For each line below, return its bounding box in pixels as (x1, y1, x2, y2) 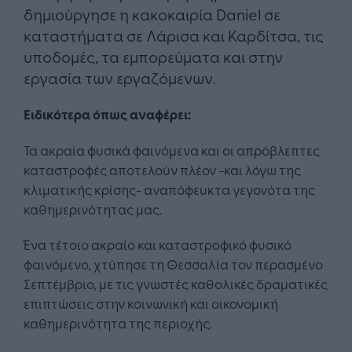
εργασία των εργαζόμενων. (24, 67, 216, 89)
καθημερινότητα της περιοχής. (24, 313, 212, 332)
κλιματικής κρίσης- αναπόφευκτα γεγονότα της (24, 180, 315, 199)
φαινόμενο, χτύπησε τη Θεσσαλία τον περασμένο (24, 255, 323, 273)
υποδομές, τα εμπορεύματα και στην (24, 46, 283, 68)
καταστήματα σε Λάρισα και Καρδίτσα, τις (24, 24, 324, 46)
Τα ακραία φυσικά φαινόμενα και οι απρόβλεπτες (24, 141, 320, 159)
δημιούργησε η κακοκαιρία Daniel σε (24, 3, 280, 25)
